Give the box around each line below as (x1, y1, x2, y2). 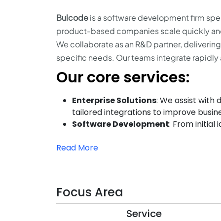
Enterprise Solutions (72, 95, 156, 106)
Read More (56, 142, 98, 153)
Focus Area (56, 184, 123, 200)
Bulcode (56, 12, 88, 23)
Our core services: (56, 67, 189, 88)
